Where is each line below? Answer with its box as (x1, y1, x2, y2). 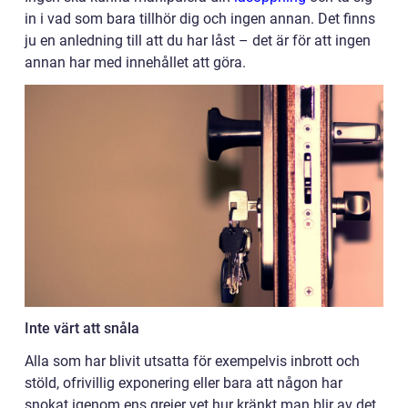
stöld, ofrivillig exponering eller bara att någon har (25, 374, 342, 393)
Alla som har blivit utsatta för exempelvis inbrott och (25, 352, 360, 371)
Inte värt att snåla (25, 320, 139, 338)
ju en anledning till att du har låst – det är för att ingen (25, 31, 371, 49)
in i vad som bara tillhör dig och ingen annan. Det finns (25, 9, 375, 27)
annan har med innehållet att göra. (25, 53, 250, 71)
